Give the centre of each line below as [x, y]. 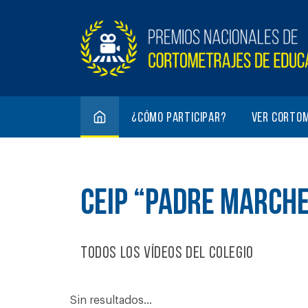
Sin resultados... [111, 300]
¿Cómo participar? [179, 118]
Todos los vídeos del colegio [167, 253]
